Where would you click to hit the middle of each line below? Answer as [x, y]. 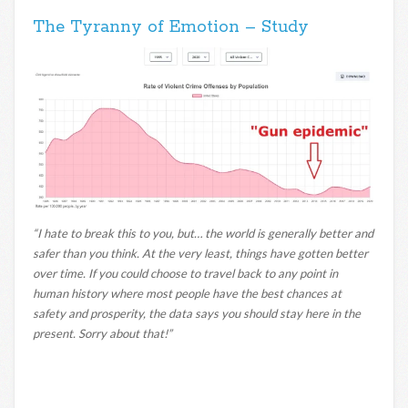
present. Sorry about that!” [102, 334]
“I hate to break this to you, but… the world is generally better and [203, 234]
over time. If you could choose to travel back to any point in [185, 274]
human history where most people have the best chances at [187, 294]
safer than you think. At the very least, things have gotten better [200, 254]
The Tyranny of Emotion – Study [171, 27]
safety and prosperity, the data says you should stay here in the [197, 314]
